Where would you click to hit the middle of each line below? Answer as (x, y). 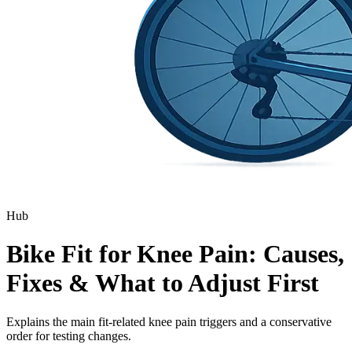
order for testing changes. (69, 335)
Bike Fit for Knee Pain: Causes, (175, 254)
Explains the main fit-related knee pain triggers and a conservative (169, 321)
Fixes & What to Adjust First (163, 283)
